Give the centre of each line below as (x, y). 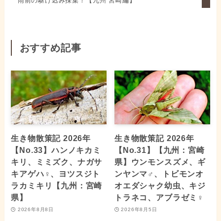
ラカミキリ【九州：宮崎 (57, 186)
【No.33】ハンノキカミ (56, 150)
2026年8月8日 (36, 209)
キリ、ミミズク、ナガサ (57, 162)
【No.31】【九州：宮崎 (160, 150)
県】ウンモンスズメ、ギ (160, 162)
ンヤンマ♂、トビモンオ (159, 174)
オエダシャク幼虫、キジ (160, 186)
